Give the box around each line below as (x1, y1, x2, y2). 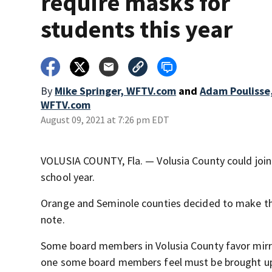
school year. (41, 170, 95, 184)
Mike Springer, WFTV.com (55, 84, 177, 98)
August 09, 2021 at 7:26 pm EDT (41, 114, 170, 126)
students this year (41, 14, 233, 44)
